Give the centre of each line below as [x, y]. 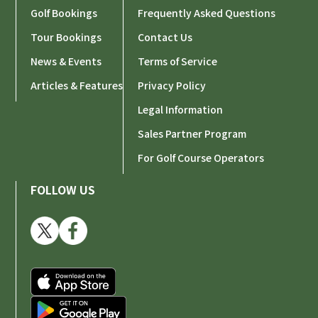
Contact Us [165, 37]
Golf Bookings [64, 13]
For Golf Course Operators [201, 158]
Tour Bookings [66, 37]
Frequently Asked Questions [207, 13]
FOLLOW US [63, 190]
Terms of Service [178, 61]
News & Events [66, 61]
